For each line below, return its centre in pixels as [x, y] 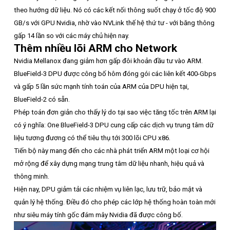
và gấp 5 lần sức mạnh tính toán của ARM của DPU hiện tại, [101, 86]
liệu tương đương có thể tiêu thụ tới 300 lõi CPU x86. [92, 138]
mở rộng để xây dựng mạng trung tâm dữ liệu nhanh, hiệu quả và [109, 163]
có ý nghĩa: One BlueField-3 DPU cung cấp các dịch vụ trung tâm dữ [114, 125]
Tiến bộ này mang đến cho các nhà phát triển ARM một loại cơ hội [112, 150]
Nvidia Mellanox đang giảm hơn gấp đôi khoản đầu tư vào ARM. [108, 61]
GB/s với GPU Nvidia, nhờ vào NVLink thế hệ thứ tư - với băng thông [114, 23]
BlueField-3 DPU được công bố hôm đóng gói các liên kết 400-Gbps [115, 73]
